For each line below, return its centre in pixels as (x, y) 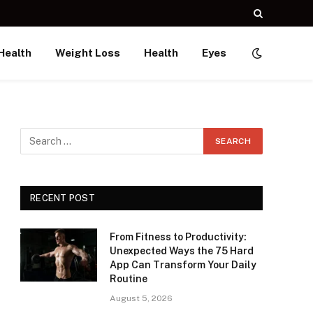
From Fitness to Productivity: (178, 237)
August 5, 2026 (141, 298)
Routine (129, 279)
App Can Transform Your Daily (183, 265)
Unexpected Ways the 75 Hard (182, 251)
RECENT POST (63, 198)
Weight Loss (88, 53)
